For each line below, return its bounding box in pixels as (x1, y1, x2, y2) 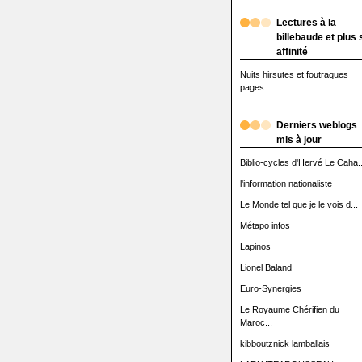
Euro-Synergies (239, 284, 301, 293)
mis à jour (276, 134, 322, 145)
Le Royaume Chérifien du (239, 305, 339, 314)
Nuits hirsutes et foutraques (239, 69, 348, 79)
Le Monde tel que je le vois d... (239, 200, 358, 209)
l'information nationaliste (239, 179, 332, 188)
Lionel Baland (239, 263, 292, 272)
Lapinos (239, 242, 271, 251)
